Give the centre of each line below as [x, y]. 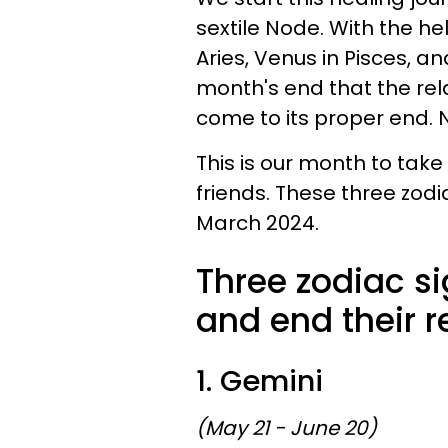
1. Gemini [263, 381]
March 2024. [257, 223]
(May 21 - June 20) [286, 428]
